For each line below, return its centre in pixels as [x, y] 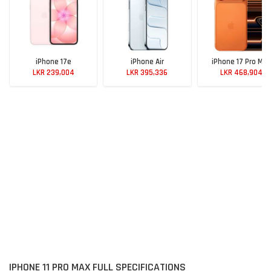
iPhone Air [147, 62]
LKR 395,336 [147, 73]
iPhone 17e [53, 62]
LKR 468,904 [241, 73]
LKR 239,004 [53, 73]
